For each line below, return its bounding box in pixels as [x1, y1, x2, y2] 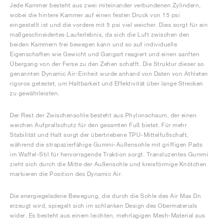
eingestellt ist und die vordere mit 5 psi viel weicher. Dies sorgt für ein [10, 21, 208, 28]
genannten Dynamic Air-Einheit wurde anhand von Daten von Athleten [10, 70, 208, 77]
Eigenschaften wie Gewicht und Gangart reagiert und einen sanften [10, 50, 199, 58]
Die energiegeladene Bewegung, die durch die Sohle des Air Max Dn [10, 192, 201, 199]
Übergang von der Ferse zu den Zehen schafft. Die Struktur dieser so [10, 60, 204, 67]
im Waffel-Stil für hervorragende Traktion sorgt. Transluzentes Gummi [10, 151, 208, 158]
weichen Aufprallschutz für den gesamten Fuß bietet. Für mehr [10, 121, 187, 129]
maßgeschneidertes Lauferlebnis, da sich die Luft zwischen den [10, 31, 190, 38]
